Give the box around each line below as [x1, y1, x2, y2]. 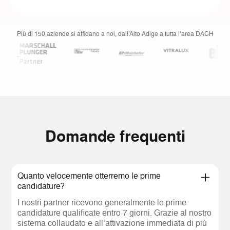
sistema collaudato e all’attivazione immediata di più [17, 217, 207, 228]
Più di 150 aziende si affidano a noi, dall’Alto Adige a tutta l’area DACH [16, 29, 214, 38]
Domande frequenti [45, 125, 185, 147]
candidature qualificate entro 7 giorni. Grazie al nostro [17, 206, 212, 218]
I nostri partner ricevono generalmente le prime [17, 196, 187, 208]
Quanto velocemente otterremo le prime [17, 169, 161, 181]
